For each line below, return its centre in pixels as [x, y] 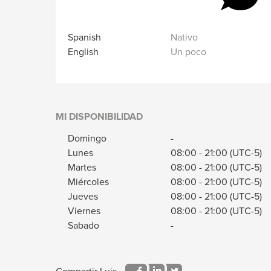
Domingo [87, 138]
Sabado [83, 225]
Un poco [188, 52]
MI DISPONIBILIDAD [99, 117]
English [83, 52]
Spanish [84, 37]
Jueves [83, 196]
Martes [82, 167]
